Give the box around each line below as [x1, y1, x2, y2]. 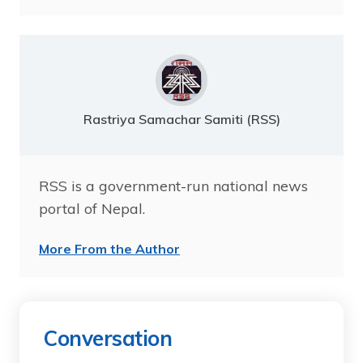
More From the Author [39, 240, 180, 257]
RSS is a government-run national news [39, 176, 308, 195]
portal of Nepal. [39, 199, 145, 218]
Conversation [44, 324, 172, 352]
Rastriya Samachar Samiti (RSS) [83, 110, 280, 127]
